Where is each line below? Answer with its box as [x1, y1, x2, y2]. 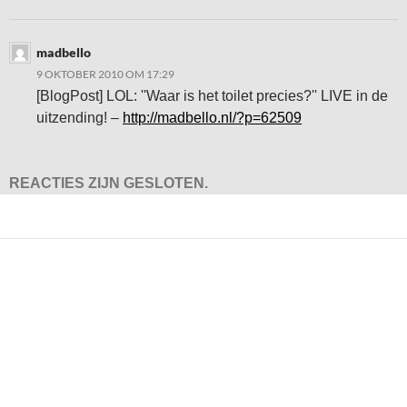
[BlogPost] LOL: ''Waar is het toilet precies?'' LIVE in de [36, 88, 388, 104]
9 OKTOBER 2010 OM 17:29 [36, 67, 174, 81]
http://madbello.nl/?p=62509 [123, 110, 302, 125]
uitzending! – [36, 110, 123, 125]
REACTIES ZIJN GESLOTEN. [9, 175, 208, 191]
